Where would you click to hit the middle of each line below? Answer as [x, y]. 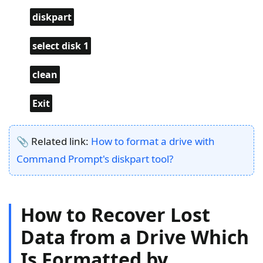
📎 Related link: [54, 141]
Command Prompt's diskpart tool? [95, 159]
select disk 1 [60, 46]
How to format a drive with [153, 141]
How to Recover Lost [115, 215]
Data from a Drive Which [135, 237]
